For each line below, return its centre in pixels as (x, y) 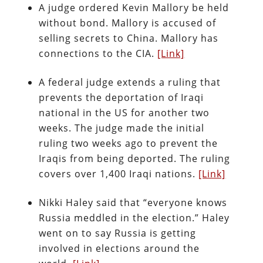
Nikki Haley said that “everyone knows (133, 203)
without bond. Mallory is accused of (128, 23)
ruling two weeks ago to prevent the (129, 143)
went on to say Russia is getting (118, 233)
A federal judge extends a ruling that (130, 82)
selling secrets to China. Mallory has (129, 38)
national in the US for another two (124, 113)
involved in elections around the (119, 248)
